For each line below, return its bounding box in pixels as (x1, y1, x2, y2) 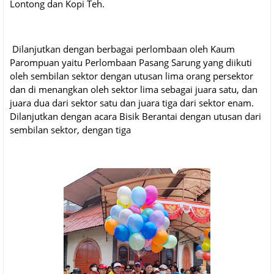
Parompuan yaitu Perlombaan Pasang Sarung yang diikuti (10, 56, 252, 69)
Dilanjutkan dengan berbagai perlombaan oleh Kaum (10, 43, 235, 56)
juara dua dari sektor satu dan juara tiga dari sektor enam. (10, 97, 254, 109)
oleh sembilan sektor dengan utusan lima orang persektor (10, 70, 253, 83)
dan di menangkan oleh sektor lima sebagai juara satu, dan (10, 83, 257, 96)
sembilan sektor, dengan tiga (10, 124, 131, 136)
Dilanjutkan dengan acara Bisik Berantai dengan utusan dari (10, 110, 261, 123)
